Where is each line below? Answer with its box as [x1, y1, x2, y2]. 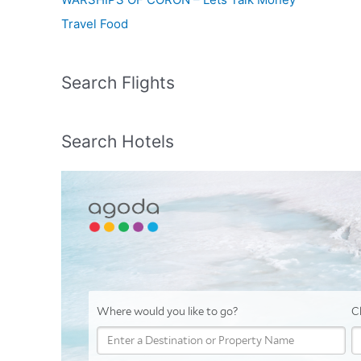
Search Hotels [61, 131, 174, 151]
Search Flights [61, 73, 175, 93]
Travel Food [61, 16, 128, 31]
